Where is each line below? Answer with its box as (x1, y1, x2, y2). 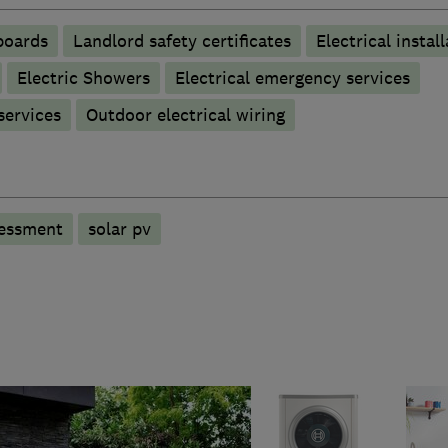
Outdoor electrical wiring (85, 103, 285, 126)
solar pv (87, 217, 151, 240)
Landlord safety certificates (72, 29, 291, 52)
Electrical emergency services (174, 66, 410, 89)
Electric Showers (16, 66, 150, 89)
